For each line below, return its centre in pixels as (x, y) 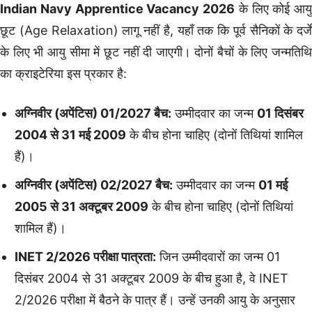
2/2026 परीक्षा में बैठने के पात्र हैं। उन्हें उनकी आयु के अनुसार (155, 299)
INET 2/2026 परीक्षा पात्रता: (85, 256)
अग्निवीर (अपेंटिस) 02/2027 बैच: (94, 185)
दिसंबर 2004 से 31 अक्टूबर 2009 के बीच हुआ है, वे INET (151, 278)
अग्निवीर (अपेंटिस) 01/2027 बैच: (93, 113)
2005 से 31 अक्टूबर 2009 (81, 206)
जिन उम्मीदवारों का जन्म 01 (218, 256)
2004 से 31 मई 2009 (70, 134)
